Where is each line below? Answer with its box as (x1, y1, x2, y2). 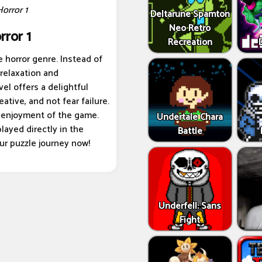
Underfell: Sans (158, 198, 222, 214)
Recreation (167, 35, 212, 51)
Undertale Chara (157, 109, 223, 126)
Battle (177, 123, 202, 140)
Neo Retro (169, 20, 211, 37)
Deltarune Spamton (150, 6, 230, 23)
